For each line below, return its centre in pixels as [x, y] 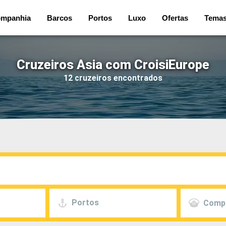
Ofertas [175, 18]
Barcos [60, 18]
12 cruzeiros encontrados [113, 78]
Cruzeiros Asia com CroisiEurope [113, 65]
